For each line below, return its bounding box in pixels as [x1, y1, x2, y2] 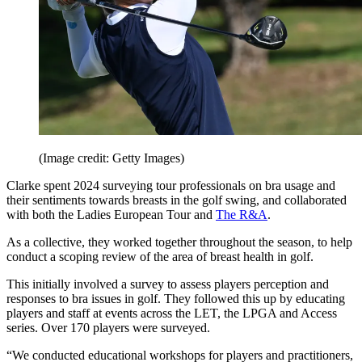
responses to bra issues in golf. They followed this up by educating [6, 292, 345, 306]
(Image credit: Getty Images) [39, 151, 184, 166]
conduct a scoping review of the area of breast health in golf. [6, 250, 314, 264]
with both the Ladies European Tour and [6, 208, 216, 222]
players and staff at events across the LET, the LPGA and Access [6, 306, 337, 321]
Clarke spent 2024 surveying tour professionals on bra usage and [6, 179, 335, 193]
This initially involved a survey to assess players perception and [6, 277, 329, 292]
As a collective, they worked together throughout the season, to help [6, 235, 352, 250]
